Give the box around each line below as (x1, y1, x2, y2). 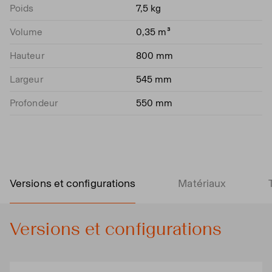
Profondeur (10, 97, 58, 109)
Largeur (10, 73, 43, 85)
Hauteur (10, 49, 44, 61)
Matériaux (178, 176, 226, 190)
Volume (10, 25, 43, 38)
